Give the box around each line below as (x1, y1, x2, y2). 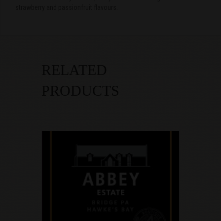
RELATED (41, 62, 107, 78)
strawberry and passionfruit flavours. (15, 3, 118, 12)
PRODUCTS (41, 82, 119, 99)
